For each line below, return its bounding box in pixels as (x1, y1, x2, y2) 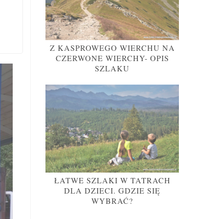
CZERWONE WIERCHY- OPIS (55, 53, 169, 64)
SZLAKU (95, 63, 130, 74)
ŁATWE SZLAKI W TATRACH (54, 175, 171, 186)
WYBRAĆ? (91, 196, 133, 206)
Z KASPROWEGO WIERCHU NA (49, 43, 175, 53)
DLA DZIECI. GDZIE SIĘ (64, 185, 160, 196)
